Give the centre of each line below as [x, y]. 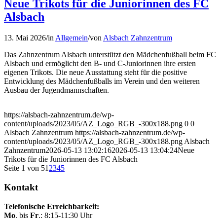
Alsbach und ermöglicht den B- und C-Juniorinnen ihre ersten [100, 64]
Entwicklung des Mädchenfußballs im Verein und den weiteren [102, 81]
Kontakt [21, 187]
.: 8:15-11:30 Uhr [65, 215]
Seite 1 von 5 [24, 168]
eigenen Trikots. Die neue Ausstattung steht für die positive [95, 73]
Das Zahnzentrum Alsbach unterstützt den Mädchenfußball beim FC [110, 55]
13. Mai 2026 [25, 38]
